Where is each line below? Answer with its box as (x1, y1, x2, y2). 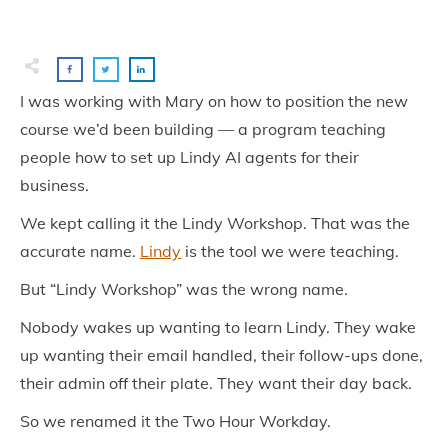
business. (20, 175, 89, 195)
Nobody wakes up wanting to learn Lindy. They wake (20, 317, 416, 337)
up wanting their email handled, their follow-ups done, (20, 345, 423, 365)
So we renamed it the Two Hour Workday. (20, 411, 331, 431)
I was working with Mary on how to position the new (20, 91, 408, 111)
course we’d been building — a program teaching (20, 119, 386, 139)
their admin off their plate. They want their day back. (20, 373, 412, 393)
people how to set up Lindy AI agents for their (20, 147, 359, 167)
